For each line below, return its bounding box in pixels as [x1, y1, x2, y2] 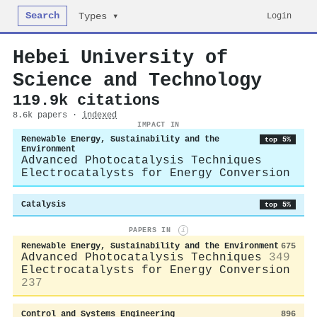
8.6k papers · [13, 110, 82, 120]
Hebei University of [13, 47, 228, 69]
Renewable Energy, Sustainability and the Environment [21, 241, 279, 251]
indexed [82, 110, 117, 120]
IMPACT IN [137, 120, 180, 129]
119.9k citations [13, 92, 160, 109]
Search [25, 11, 60, 21]
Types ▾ [79, 11, 119, 22]
